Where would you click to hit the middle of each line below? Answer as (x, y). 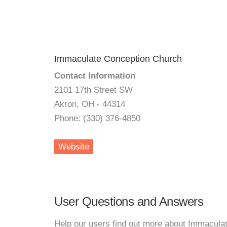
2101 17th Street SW (93, 90)
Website (74, 147)
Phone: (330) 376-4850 (97, 118)
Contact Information (95, 76)
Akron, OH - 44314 (90, 104)
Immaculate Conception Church (118, 59)
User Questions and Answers (129, 201)
